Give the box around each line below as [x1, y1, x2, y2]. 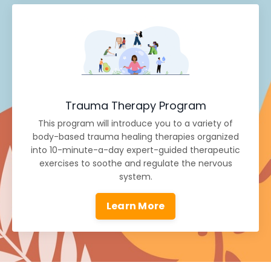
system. [119, 170, 152, 183]
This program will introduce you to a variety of [38, 117, 233, 129]
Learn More [106, 198, 165, 213]
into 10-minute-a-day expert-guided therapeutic [31, 143, 240, 156]
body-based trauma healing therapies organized [32, 130, 239, 143]
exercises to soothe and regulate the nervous [39, 157, 232, 169]
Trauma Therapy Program [65, 97, 206, 113]
